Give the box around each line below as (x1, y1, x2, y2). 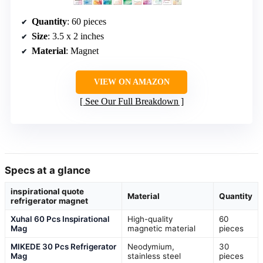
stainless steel (127, 251, 181, 261)
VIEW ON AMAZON (93, 77, 170, 86)
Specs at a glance (5, 164, 90, 176)
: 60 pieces (67, 16, 106, 26)
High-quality (127, 214, 173, 224)
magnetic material (127, 223, 195, 233)
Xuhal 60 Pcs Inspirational (11, 214, 110, 224)
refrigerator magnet (11, 195, 88, 205)
